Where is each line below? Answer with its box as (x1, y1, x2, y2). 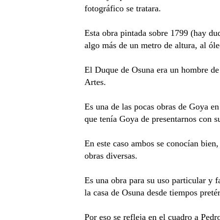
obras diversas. (84, 150, 137, 161)
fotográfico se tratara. (84, 3, 161, 13)
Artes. (84, 77, 106, 87)
